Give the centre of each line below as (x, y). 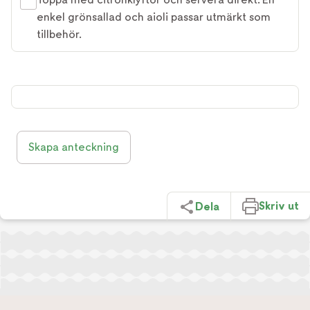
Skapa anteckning (74, 147)
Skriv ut (279, 206)
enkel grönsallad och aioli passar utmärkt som (154, 17)
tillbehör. (59, 34)
